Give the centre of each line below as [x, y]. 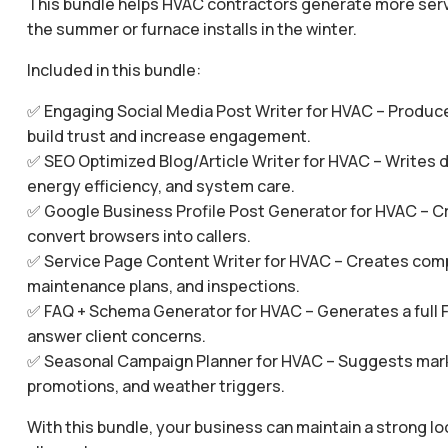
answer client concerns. [116, 336]
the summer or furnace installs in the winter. [191, 29]
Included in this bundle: [113, 70]
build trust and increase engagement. [168, 136]
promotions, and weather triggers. [155, 386]
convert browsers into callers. [138, 236]
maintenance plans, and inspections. [163, 286]
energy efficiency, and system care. [160, 186]
